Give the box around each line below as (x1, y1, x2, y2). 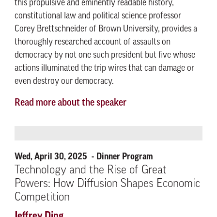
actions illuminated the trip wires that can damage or (15, 64, 194, 73)
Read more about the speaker (15, 98, 126, 108)
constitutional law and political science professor (15, 12, 181, 21)
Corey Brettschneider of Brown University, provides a (15, 25, 197, 34)
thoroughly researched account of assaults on (15, 38, 170, 47)
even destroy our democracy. (15, 77, 114, 86)
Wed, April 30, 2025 (15, 152, 89, 161)
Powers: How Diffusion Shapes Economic (15, 178, 200, 190)
